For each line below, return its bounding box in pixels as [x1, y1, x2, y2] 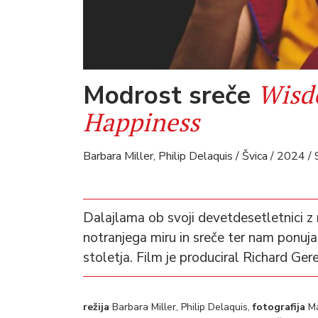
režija [83, 300, 112, 314]
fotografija [253, 300, 308, 314]
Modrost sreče [83, 77, 258, 112]
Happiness [83, 104, 199, 138]
